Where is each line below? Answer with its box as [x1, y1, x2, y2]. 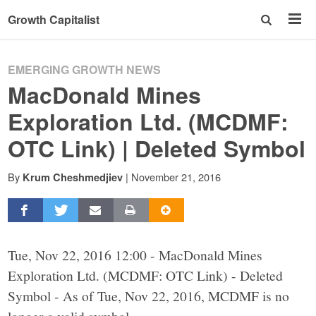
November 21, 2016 [131, 169, 221, 184]
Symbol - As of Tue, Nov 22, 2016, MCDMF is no [8, 286, 290, 305]
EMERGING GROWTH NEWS [8, 61, 162, 78]
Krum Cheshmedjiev [23, 170, 123, 184]
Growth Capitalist [8, 11, 100, 28]
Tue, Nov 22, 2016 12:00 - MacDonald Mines [8, 245, 263, 264]
